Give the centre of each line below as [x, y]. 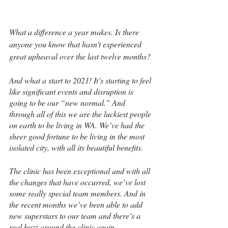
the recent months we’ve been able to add [77, 205]
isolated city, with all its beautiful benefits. [76, 148]
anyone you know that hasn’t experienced [76, 44]
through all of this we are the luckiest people [81, 114]
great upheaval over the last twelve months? [80, 56]
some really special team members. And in [78, 193]
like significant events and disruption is [72, 92]
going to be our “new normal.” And [68, 103]
